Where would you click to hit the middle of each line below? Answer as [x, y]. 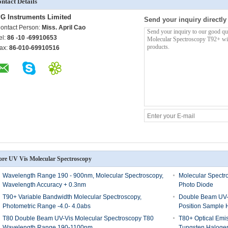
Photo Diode [196, 185]
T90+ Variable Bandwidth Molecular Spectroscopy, [72, 197]
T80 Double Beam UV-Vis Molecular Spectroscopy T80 [78, 218]
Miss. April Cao [64, 27]
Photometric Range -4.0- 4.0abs [47, 206]
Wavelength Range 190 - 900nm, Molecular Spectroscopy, [83, 176]
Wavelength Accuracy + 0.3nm [44, 185]
